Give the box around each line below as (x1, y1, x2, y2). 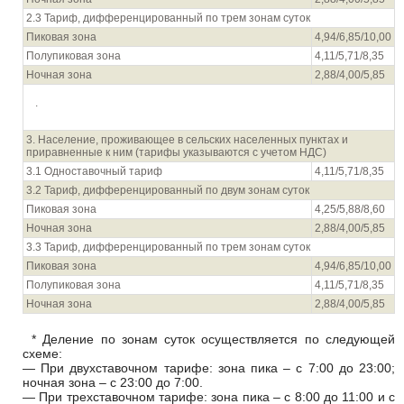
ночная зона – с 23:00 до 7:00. (23, 375, 203, 390)
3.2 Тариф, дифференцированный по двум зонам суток (26, 184, 309, 197)
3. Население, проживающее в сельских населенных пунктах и (26, 133, 348, 146)
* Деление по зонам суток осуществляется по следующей (32, 332, 395, 346)
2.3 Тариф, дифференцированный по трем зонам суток (26, 12, 310, 24)
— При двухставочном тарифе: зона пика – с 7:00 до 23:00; (23, 361, 395, 375)
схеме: (23, 346, 62, 361)
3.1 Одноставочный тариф (26, 165, 162, 178)
